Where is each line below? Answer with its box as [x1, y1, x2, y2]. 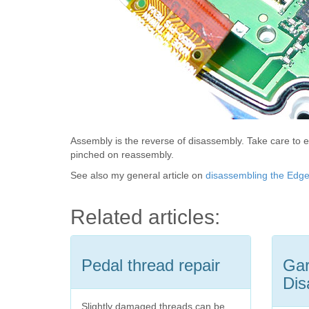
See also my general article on [70, 169, 206, 181]
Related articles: [70, 205, 220, 228]
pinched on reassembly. [70, 148, 174, 160]
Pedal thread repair [81, 255, 220, 275]
